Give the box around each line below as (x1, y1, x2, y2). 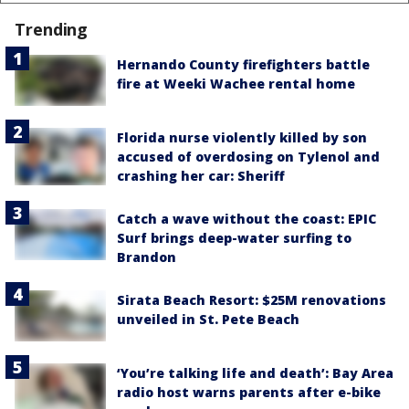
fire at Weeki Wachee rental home (117, 74, 355, 92)
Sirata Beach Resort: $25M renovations (117, 291, 386, 309)
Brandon (117, 248, 176, 267)
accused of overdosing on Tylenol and (117, 148, 380, 166)
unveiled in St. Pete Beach (117, 310, 299, 329)
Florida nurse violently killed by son (117, 129, 367, 147)
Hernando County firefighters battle (117, 55, 370, 73)
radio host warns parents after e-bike (117, 383, 381, 402)
